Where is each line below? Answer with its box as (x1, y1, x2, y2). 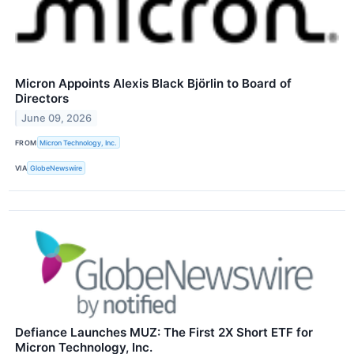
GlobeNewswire (30, 164, 83, 173)
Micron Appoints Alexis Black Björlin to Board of (15, 76, 292, 92)
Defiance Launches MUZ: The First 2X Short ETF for (15, 324, 313, 340)
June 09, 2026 (21, 112, 92, 125)
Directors (15, 91, 69, 107)
